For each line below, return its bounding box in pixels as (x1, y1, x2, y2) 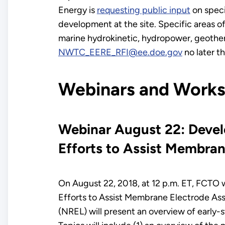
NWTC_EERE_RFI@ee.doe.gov (58, 46, 182, 58)
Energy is (58, 4, 97, 16)
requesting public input (96, 4, 190, 16)
